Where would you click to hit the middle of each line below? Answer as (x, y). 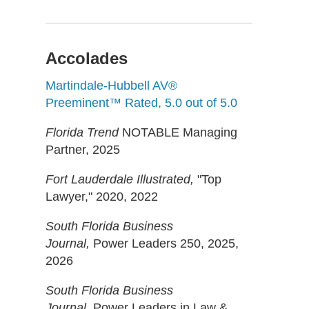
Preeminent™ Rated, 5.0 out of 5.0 (141, 103)
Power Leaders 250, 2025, (166, 243)
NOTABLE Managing (178, 132)
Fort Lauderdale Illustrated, (121, 179)
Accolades (87, 58)
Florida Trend (82, 132)
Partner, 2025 (83, 150)
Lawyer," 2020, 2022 (102, 197)
